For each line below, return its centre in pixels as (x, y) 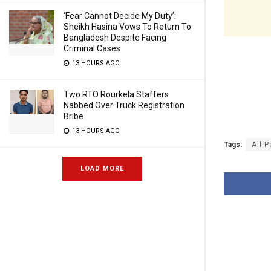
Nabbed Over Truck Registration (124, 105)
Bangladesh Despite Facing (115, 38)
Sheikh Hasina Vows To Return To (127, 27)
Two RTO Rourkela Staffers (116, 94)
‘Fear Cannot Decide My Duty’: (120, 16)
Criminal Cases (92, 48)
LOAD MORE (102, 168)
